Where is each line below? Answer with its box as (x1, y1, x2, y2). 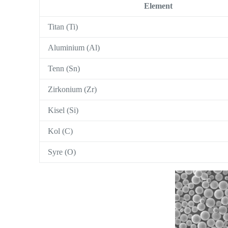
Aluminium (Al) (48, 43, 100, 52)
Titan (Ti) (48, 22, 78, 32)
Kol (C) (48, 127, 73, 136)
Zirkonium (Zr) (48, 85, 97, 94)
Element (144, 2, 173, 11)
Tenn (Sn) (48, 64, 80, 73)
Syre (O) (48, 148, 76, 157)
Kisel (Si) (48, 106, 79, 115)
